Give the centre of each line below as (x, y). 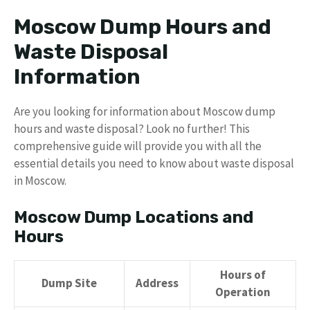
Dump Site (69, 283)
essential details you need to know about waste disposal (154, 164)
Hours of (243, 274)
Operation (243, 292)
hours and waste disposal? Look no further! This (132, 129)
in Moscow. (40, 181)
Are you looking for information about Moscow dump (145, 112)
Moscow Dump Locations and (134, 217)
